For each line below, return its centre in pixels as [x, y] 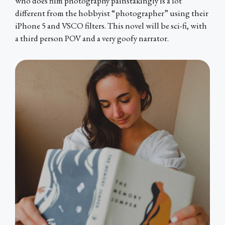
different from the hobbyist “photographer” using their [112, 13]
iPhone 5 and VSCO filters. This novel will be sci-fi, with [111, 26]
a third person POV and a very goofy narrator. [92, 38]
